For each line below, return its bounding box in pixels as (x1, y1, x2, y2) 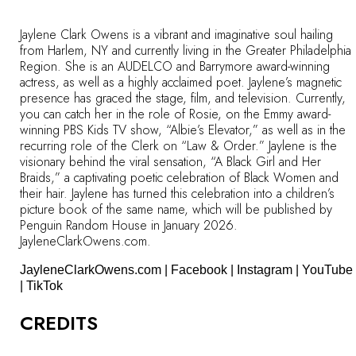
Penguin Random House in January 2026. (20, 216, 238, 235)
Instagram (237, 263, 292, 277)
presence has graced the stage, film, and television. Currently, (20, 89, 346, 108)
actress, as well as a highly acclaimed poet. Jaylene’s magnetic (20, 73, 342, 92)
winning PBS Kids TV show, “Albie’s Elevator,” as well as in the (20, 121, 346, 140)
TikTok (26, 279, 63, 293)
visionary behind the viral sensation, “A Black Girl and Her (20, 153, 321, 172)
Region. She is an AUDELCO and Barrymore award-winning (20, 57, 330, 76)
